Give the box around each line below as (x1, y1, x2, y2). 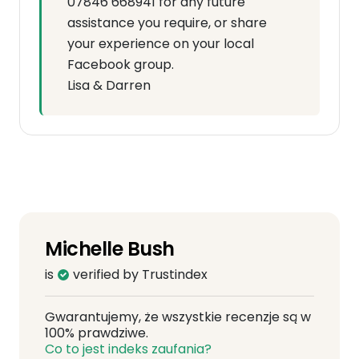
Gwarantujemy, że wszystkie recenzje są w (45, 308, 311, 326)
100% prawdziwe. (45, 324, 148, 342)
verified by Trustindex (70, 265, 208, 284)
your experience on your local (67, 34, 254, 53)
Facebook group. (67, 55, 174, 74)
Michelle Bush (45, 236, 175, 262)
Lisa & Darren (67, 76, 151, 95)
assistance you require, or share (67, 14, 267, 32)
